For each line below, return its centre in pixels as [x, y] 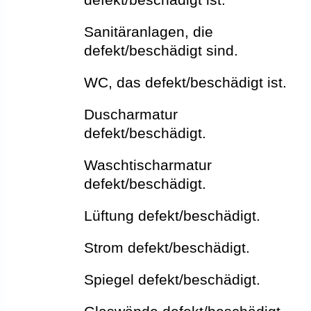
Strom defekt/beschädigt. [167, 248]
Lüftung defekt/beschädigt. [173, 216]
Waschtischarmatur [148, 165]
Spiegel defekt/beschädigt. [173, 280]
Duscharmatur [131, 115]
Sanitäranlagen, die [149, 32]
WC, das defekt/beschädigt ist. [186, 83]
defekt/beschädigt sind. [161, 51]
